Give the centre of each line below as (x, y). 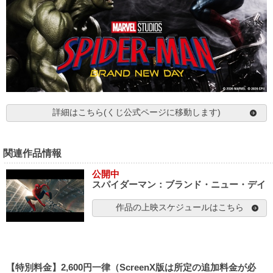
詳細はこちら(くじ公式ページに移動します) (136, 113)
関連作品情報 (32, 153)
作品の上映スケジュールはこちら (179, 208)
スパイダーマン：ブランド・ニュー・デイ (179, 185)
